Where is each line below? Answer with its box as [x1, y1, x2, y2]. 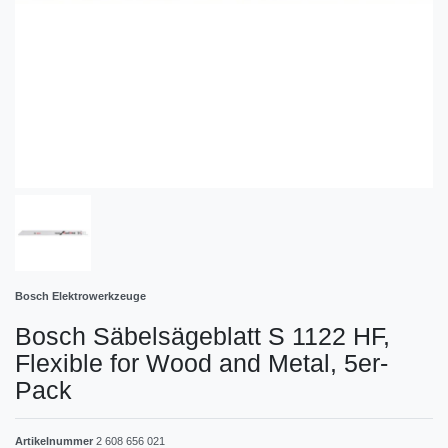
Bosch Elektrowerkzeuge [15, 289, 146, 302]
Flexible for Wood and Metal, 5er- [15, 348, 388, 377]
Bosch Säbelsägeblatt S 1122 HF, [15, 321, 390, 350]
